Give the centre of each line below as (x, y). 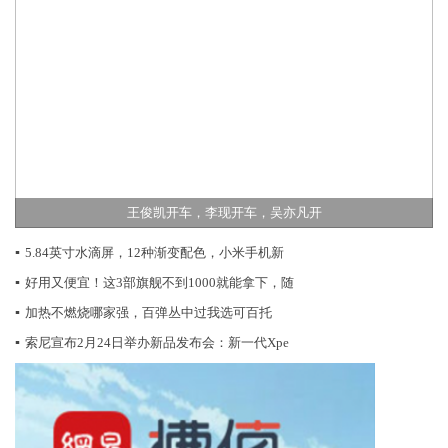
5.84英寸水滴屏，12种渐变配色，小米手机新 (154, 252)
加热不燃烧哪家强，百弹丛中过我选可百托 (148, 312)
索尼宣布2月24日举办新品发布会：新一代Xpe (157, 342)
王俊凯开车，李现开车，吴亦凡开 (224, 212)
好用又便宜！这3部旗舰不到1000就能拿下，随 (159, 282)
